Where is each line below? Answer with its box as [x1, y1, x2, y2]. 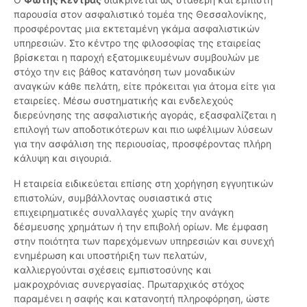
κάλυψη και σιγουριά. [14, 152, 112, 164]
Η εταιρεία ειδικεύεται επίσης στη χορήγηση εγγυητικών [14, 177, 273, 190]
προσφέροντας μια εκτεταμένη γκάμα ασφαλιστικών [14, 23, 260, 35]
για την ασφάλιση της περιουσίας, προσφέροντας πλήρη [14, 138, 271, 150]
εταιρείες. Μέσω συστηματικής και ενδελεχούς [14, 95, 234, 107]
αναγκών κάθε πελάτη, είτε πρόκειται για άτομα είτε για [14, 80, 275, 93]
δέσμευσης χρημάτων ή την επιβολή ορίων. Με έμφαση [14, 221, 268, 233]
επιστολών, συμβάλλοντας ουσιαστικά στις [14, 192, 212, 204]
